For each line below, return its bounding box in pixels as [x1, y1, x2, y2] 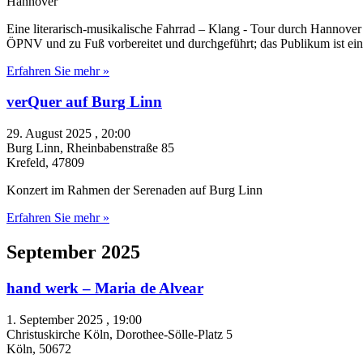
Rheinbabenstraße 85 [66, 141, 174, 156]
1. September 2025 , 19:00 [6, 312, 142, 327]
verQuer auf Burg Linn [6, 93, 162, 111]
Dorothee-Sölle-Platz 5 [116, 327, 233, 341]
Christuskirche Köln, [6, 327, 116, 341]
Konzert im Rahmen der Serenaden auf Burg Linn [6, 183, 263, 198]
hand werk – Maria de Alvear [6, 280, 203, 297]
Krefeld [6, 156, 45, 170]
